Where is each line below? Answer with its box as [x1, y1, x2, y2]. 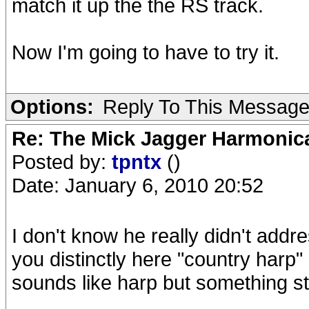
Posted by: [12, 150, 112, 173]
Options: [10, 95, 94, 118]
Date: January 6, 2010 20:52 [12, 174, 263, 197]
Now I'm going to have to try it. [12, 41, 279, 63]
